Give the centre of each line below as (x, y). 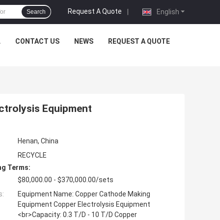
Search (36, 12)
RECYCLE (32, 155)
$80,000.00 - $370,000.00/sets (66, 180)
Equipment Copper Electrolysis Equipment (84, 205)
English (167, 12)
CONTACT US (37, 41)
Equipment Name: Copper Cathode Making (84, 194)
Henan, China (38, 141)
